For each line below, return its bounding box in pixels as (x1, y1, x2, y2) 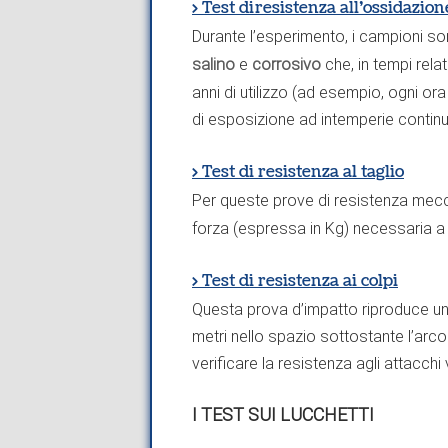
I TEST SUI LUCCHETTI (192, 403, 374, 425)
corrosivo (252, 54, 321, 74)
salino (192, 54, 235, 74)
